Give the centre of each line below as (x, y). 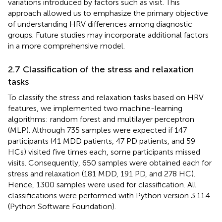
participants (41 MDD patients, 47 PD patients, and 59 (102, 141)
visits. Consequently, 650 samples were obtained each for (110, 163)
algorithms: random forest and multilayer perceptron (101, 119)
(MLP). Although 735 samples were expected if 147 (97, 130)
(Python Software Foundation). (62, 206)
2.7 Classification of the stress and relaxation (101, 69)
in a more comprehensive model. (66, 46)
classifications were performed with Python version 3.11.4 (109, 195)
